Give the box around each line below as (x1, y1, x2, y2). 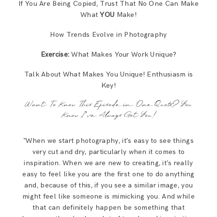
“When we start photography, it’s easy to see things (23, 136, 194, 145)
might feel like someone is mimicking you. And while (22, 192, 195, 201)
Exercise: (40, 50, 70, 59)
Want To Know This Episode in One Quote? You (25, 99, 192, 111)
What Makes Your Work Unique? (69, 50, 177, 59)
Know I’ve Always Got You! (61, 110, 156, 122)
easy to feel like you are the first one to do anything (22, 170, 195, 178)
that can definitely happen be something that (32, 203, 185, 212)
